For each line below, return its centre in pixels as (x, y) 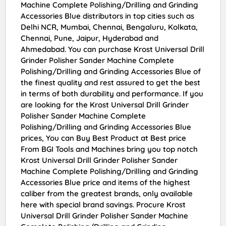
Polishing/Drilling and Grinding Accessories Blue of (111, 71)
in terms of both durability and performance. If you (112, 93)
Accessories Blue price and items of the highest (105, 182)
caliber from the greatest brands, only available (107, 193)
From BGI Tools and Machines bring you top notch (109, 149)
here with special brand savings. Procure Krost (103, 204)
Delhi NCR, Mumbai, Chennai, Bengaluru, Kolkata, (109, 27)
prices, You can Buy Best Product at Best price (103, 138)
